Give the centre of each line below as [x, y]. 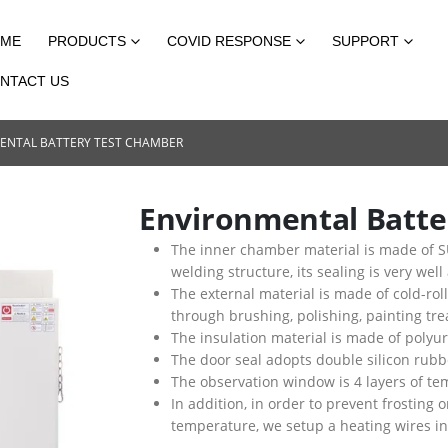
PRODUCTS [87, 41]
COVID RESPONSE [229, 41]
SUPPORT [365, 41]
